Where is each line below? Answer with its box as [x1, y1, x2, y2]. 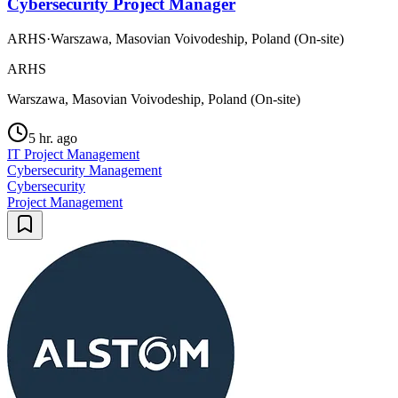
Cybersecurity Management [7, 162, 162, 178]
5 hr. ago [28, 130, 77, 146]
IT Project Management [7, 146, 139, 162]
